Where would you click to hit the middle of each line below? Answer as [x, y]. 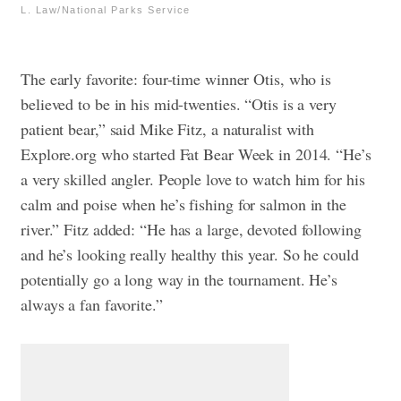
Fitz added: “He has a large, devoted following [213, 229]
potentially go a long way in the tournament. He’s [179, 279]
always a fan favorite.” [92, 304]
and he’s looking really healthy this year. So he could [190, 254]
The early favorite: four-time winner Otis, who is [176, 78]
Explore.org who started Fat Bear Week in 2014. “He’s [196, 154]
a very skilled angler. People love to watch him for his [193, 179]
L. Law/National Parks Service [106, 9]
